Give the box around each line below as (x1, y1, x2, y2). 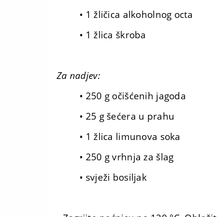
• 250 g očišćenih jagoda (79, 90, 186, 102)
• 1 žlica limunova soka (79, 130, 181, 143)
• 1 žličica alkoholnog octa (79, 8, 193, 21)
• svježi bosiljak (79, 171, 147, 184)
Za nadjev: (57, 69, 100, 82)
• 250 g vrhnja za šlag (79, 151, 174, 163)
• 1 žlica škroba (79, 29, 146, 41)
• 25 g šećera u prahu (79, 110, 175, 123)
